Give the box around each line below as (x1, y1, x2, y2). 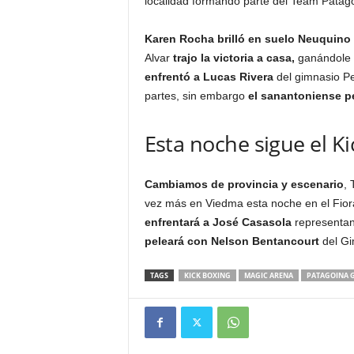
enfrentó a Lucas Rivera (144, 70, 273, 83)
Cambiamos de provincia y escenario (144, 178, 344, 190)
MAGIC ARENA (243, 270, 293, 281)
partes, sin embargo (144, 89, 248, 102)
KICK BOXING (183, 270, 231, 281)
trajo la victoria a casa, (172, 51, 298, 64)
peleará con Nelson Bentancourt (144, 235, 319, 247)
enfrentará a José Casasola (144, 216, 292, 228)
